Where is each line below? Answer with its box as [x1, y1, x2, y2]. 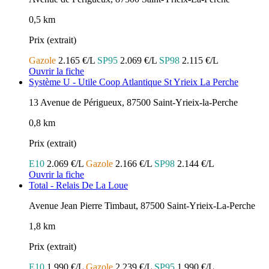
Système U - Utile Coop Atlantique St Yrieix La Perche [29, 77, 238, 88]
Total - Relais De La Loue [29, 180, 128, 191]
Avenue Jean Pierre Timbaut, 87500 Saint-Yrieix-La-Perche [29, 201, 255, 211]
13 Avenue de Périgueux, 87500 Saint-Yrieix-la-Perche [29, 97, 238, 108]
